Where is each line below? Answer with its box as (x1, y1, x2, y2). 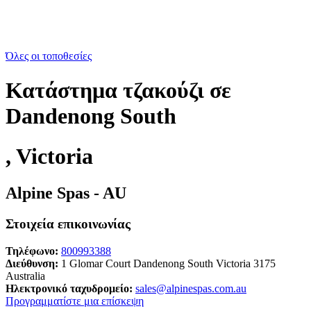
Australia (6, 270, 45, 283)
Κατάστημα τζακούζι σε (6, 77, 231, 103)
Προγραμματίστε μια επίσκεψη (6, 295, 144, 308)
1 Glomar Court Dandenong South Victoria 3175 (58, 258, 276, 270)
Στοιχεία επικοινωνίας (6, 217, 131, 232)
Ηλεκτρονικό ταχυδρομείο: (6, 283, 133, 295)
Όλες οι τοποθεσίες (6, 50, 92, 62)
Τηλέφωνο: (6, 245, 58, 258)
